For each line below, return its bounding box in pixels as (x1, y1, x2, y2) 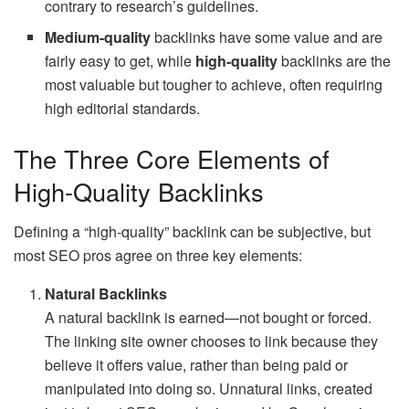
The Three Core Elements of (14, 140, 330, 176)
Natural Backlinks (45, 283, 168, 305)
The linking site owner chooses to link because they (45, 330, 379, 352)
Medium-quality (45, 26, 152, 47)
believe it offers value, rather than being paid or (45, 354, 349, 376)
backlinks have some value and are (151, 26, 383, 47)
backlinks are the (278, 49, 392, 71)
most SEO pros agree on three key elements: (14, 245, 302, 267)
